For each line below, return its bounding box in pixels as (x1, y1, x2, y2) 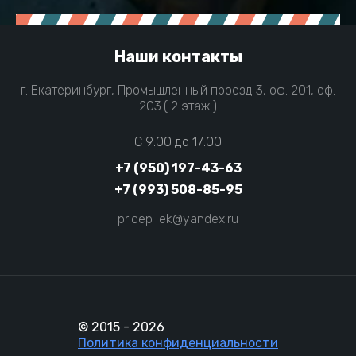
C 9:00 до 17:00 (134, 134, 222, 150)
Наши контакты (114, 47, 242, 67)
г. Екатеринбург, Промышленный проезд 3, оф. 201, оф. (21, 83, 335, 99)
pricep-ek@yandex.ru (118, 211, 238, 227)
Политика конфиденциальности (78, 335, 278, 351)
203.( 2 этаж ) (139, 99, 217, 114)
